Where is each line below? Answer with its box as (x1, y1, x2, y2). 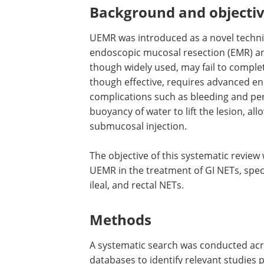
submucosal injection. (90, 120, 187, 133)
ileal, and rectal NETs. (90, 179, 184, 192)
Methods (90, 210, 151, 229)
